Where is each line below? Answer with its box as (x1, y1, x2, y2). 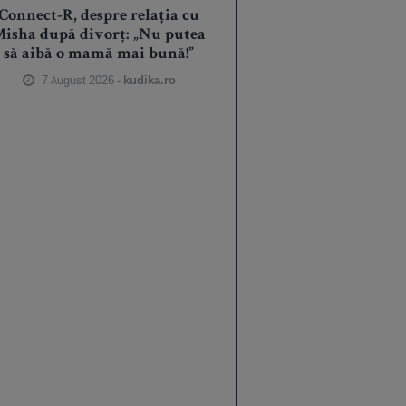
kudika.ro (123, 72, 177, 89)
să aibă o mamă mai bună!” (4, 46, 195, 63)
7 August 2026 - (39, 72, 124, 89)
